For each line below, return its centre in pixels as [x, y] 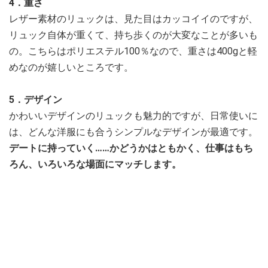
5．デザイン [36, 100]
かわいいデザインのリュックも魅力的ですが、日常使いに [133, 116]
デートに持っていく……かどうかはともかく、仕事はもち [131, 148]
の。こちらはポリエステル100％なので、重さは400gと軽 [133, 51]
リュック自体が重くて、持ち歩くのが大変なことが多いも [133, 35]
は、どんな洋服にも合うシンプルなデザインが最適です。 [133, 132]
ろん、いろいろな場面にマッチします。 [95, 164]
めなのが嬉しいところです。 [71, 67]
